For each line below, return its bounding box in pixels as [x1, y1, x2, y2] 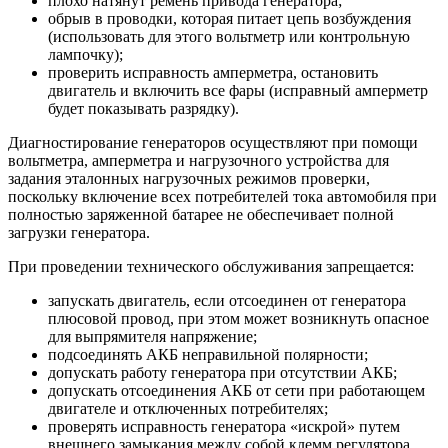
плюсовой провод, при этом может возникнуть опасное [48, 310, 429, 328]
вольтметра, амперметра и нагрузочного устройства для [8, 152, 389, 170]
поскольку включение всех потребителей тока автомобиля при [8, 188, 437, 206]
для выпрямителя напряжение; [48, 328, 257, 346]
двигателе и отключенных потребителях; [48, 400, 328, 418]
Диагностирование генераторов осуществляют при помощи [8, 134, 418, 152]
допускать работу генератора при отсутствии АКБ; [48, 364, 397, 382]
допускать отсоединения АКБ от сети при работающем [48, 382, 425, 400]
